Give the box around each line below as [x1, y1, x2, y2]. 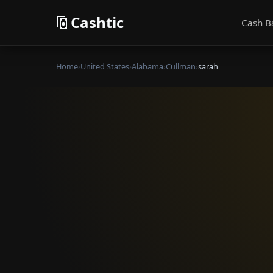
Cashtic [71, 12, 124, 32]
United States [80, 61, 129, 72]
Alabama [132, 61, 163, 72]
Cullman [166, 61, 196, 72]
